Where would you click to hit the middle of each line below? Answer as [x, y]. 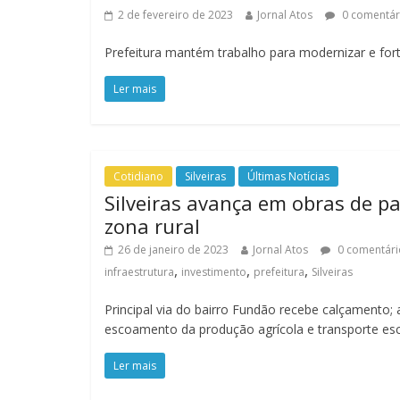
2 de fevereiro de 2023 [175, 15]
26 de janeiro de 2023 [173, 250]
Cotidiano [138, 176]
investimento [214, 272]
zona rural [152, 226]
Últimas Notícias [288, 176]
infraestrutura [139, 272]
